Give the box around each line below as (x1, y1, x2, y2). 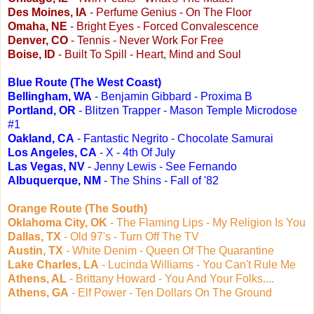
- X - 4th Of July (97, 146, 175, 158)
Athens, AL (8, 272, 69, 285)
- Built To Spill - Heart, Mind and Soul (58, 48, 241, 60)
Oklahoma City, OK (8, 216, 107, 228)
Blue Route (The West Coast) (8, 76, 161, 88)
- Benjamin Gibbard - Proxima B (92, 90, 252, 102)
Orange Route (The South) (8, 202, 147, 214)
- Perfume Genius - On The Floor (87, 6, 252, 18)
